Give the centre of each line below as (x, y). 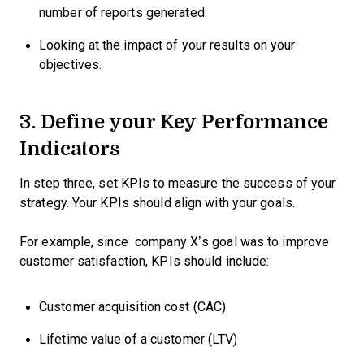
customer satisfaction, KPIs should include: (145, 261)
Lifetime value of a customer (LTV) (139, 339)
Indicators (70, 147)
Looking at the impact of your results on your (167, 45)
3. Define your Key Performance (174, 121)
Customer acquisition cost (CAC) (133, 307)
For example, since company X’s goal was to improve (175, 242)
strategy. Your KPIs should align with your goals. (159, 203)
